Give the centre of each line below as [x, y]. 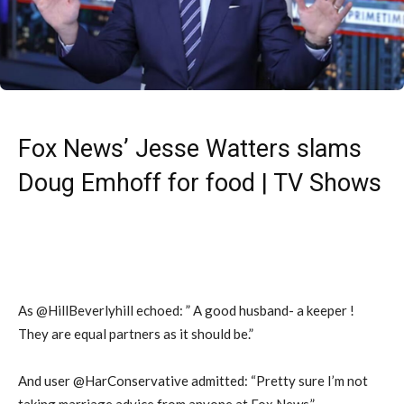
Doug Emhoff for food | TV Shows [200, 183]
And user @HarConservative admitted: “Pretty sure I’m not [193, 380]
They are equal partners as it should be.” [136, 333]
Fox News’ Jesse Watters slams [190, 148]
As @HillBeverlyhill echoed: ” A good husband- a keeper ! [186, 310]
